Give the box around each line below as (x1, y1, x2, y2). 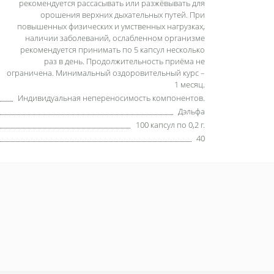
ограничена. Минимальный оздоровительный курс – (7, 67, 205, 78)
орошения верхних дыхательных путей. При (40, 9, 205, 20)
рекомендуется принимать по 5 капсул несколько (20, 43, 205, 55)
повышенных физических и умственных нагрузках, (17, 20, 205, 32)
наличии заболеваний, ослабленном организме (25, 32, 205, 43)
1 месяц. (174, 78, 205, 90)
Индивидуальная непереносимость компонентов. (18, 92, 205, 103)
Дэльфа (178, 105, 205, 117)
